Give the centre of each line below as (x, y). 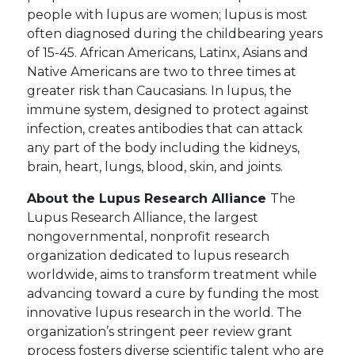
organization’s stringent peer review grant (160, 332)
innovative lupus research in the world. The (165, 313)
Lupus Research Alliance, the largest (143, 218)
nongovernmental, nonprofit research (149, 237)
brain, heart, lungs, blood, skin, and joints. (155, 167)
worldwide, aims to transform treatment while (172, 275)
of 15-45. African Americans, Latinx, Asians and (168, 53)
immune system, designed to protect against (168, 110)
